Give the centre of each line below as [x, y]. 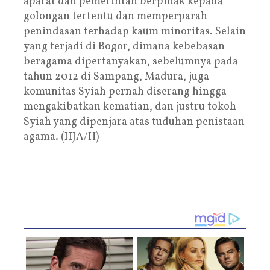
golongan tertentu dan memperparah [115, 16]
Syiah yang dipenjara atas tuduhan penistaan [134, 122]
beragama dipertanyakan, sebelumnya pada [131, 61]
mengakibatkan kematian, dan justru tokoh [130, 107]
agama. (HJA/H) [61, 137]
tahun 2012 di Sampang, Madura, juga [116, 77]
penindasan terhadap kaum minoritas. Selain [135, 31]
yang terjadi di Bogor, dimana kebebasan [124, 46]
